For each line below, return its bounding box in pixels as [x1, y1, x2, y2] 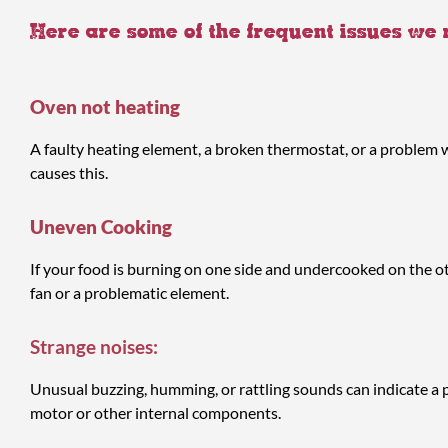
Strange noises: [30, 334, 158, 358]
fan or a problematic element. [30, 282, 229, 302]
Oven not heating [30, 94, 180, 118]
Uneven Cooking [30, 214, 172, 238]
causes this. [30, 162, 108, 182]
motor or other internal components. [30, 402, 281, 422]
